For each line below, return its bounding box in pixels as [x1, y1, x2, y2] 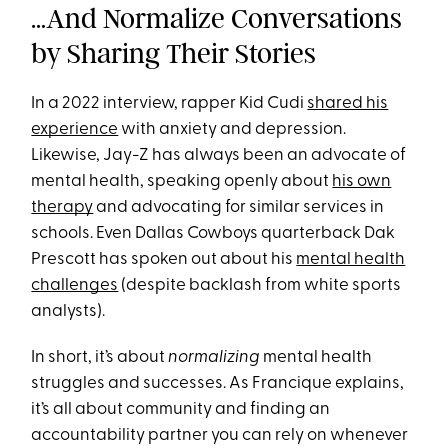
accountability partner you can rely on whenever [31, 427, 409, 445]
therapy [31, 199, 94, 217]
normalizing [168, 349, 264, 367]
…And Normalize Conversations [31, 2, 403, 36]
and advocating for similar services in [93, 199, 385, 217]
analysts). [31, 303, 106, 321]
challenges [31, 277, 119, 295]
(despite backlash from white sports [118, 277, 402, 295]
